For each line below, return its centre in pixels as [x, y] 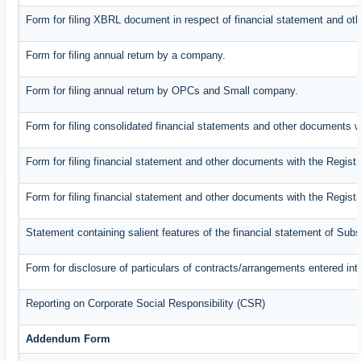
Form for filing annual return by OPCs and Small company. [162, 91]
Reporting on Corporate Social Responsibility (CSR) [146, 304]
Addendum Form [68, 339]
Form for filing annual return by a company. [126, 56]
